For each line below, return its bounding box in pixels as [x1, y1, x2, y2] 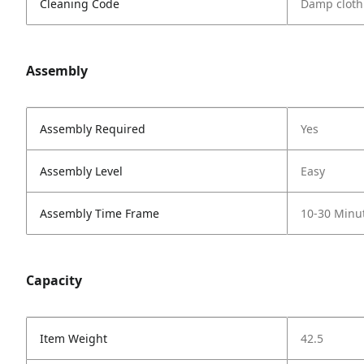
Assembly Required [40, 121, 145, 136]
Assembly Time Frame [40, 206, 159, 221]
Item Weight [40, 331, 107, 346]
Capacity [26, 271, 82, 289]
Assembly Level [40, 163, 123, 179]
